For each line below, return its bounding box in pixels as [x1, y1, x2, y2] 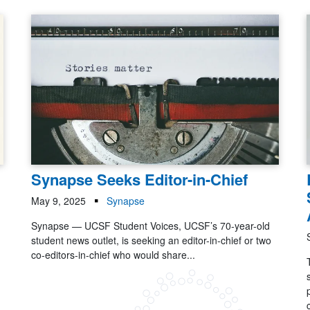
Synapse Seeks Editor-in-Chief [31, 168, 248, 191]
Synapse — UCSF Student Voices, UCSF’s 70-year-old [31, 219, 271, 233]
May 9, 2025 [31, 194, 86, 208]
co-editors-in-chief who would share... [31, 248, 196, 262]
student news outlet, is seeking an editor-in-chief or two [31, 233, 272, 248]
